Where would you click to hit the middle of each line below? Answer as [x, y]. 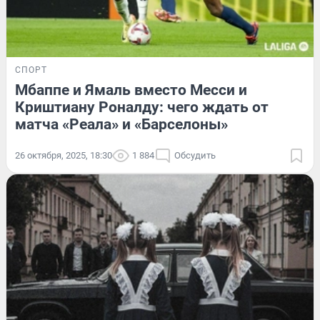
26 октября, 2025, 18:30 [64, 155]
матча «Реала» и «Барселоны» [121, 124]
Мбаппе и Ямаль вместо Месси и [131, 90]
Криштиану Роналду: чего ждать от [142, 107]
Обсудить [195, 155]
